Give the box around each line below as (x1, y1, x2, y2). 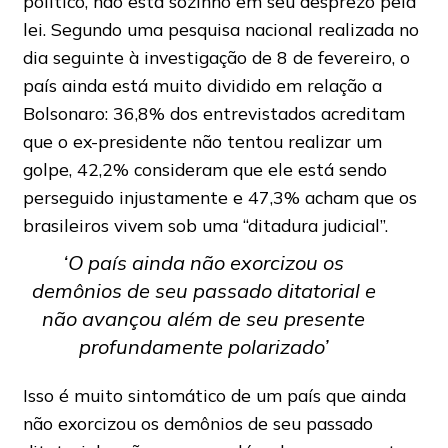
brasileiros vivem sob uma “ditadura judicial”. (22, 213, 388, 236)
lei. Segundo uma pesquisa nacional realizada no (22, 17, 419, 40)
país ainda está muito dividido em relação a (22, 73, 382, 96)
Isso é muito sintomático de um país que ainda (22, 383, 406, 406)
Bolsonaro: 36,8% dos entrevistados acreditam (22, 101, 405, 124)
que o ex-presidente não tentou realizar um (22, 129, 382, 152)
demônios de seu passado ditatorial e (31, 277, 376, 303)
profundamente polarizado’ (78, 333, 329, 359)
